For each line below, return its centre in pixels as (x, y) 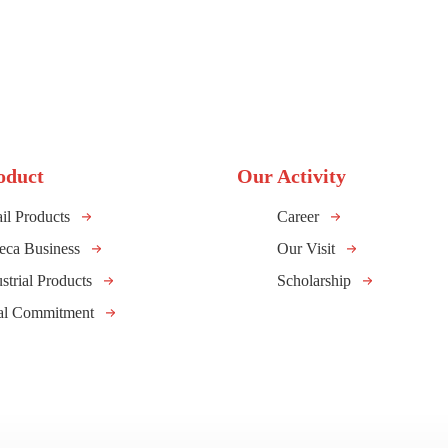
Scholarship (314, 281)
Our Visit (306, 249)
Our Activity (292, 176)
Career (298, 217)
